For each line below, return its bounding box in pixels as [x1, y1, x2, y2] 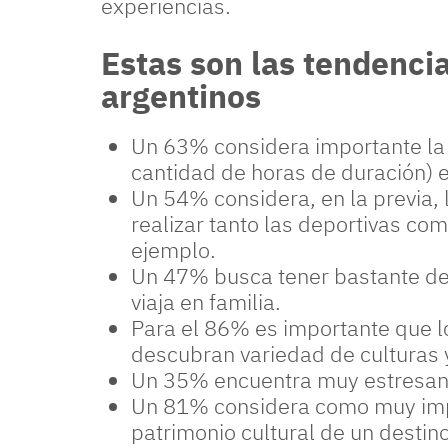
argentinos [101, 75, 261, 117]
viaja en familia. [131, 287, 281, 316]
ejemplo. [131, 235, 216, 264]
